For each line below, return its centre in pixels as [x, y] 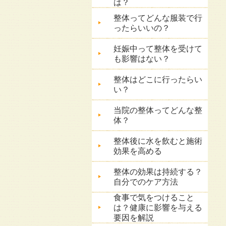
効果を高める [138, 151]
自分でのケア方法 [146, 182]
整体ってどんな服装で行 [158, 18]
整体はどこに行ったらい [158, 79]
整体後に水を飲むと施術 [158, 141]
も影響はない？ [142, 59]
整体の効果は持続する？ [158, 172]
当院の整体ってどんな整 [158, 110]
